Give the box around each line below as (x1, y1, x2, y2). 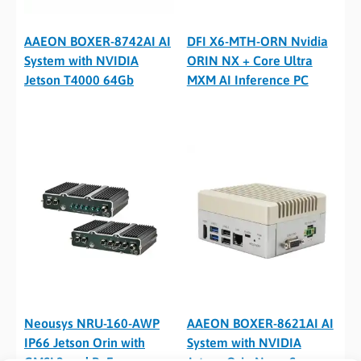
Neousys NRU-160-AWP (24, 315, 160, 330)
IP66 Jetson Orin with (24, 334, 145, 350)
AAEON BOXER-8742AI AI (24, 33, 171, 48)
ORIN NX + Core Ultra (186, 52, 313, 68)
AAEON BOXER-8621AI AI (186, 315, 334, 330)
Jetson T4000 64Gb (24, 72, 134, 87)
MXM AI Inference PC (186, 72, 309, 87)
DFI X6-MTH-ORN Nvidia (186, 33, 328, 48)
